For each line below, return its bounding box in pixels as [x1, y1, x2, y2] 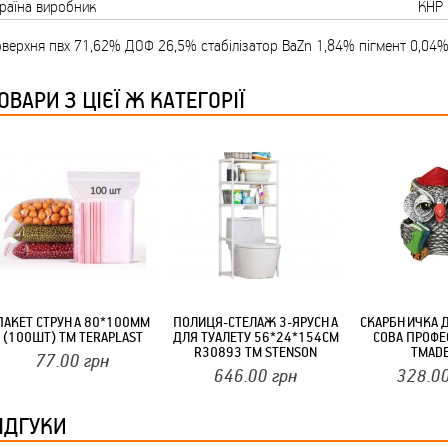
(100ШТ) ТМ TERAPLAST [2, 327, 143, 347]
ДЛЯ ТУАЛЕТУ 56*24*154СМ [172, 327, 339, 347]
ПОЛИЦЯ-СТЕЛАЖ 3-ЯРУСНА [173, 312, 338, 332]
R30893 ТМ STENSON [194, 342, 317, 362]
